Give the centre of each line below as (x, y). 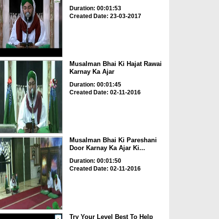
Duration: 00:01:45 (95, 84)
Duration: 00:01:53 (95, 8)
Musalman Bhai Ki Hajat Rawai (115, 64)
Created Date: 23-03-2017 (105, 16)
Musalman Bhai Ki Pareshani (113, 140)
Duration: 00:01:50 (95, 161)
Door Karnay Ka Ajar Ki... (107, 148)
